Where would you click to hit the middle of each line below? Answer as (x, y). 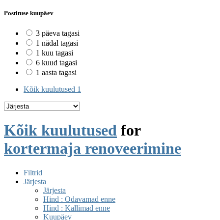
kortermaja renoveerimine (93, 149)
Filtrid (33, 172)
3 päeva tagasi (58, 33)
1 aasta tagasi (56, 73)
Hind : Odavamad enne (79, 199)
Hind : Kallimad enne (77, 208)
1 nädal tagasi (57, 43)
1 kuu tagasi (55, 53)
